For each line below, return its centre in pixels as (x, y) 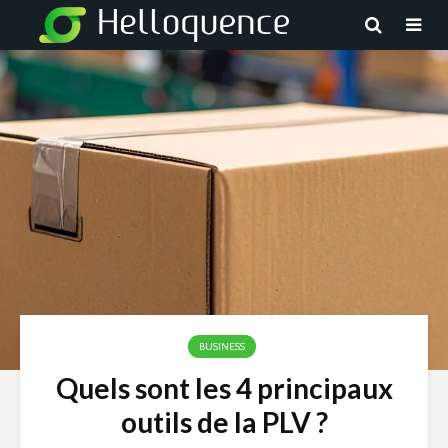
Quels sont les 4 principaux (224, 388)
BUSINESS (221, 346)
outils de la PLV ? (224, 422)
